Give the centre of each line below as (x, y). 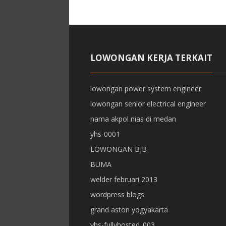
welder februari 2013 (124, 179)
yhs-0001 (105, 134)
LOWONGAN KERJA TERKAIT (151, 58)
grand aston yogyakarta (129, 210)
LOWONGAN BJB (118, 149)
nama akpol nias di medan (133, 119)
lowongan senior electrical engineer (148, 104)
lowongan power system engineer (146, 89)
